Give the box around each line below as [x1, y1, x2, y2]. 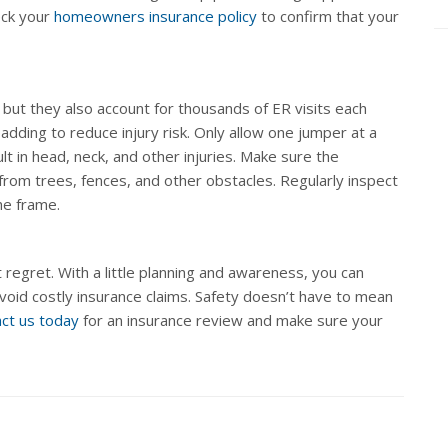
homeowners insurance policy [54, 5, 257, 26]
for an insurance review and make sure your [79, 309, 383, 330]
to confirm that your [257, 5, 399, 26]
